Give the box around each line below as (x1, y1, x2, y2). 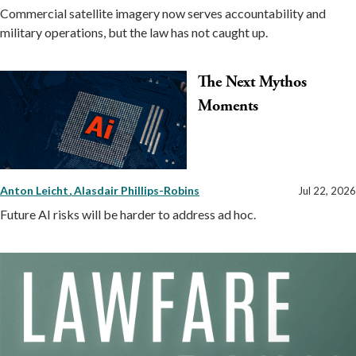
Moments (198, 95, 258, 116)
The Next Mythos (198, 72, 307, 92)
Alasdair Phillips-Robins (74, 184, 199, 198)
